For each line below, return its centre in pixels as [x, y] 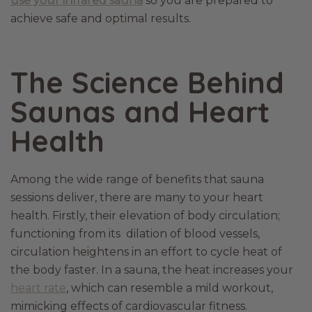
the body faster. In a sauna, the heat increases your [152, 270]
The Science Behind [147, 83]
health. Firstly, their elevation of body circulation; [145, 216]
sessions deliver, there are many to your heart [137, 197]
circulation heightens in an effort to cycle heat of [146, 252]
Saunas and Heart [140, 112]
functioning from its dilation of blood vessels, [135, 234]
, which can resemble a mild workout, [170, 288]
